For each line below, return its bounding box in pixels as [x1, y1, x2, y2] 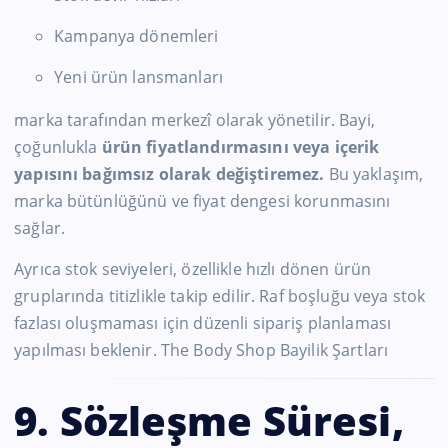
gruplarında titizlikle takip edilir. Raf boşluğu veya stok [14, 284, 426, 307]
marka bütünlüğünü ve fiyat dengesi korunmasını [14, 189, 391, 212]
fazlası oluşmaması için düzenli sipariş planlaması [14, 311, 392, 334]
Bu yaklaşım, [324, 162, 424, 185]
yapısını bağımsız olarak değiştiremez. [14, 162, 325, 185]
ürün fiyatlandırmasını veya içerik [101, 135, 380, 158]
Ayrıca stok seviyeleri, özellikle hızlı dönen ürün [14, 257, 372, 280]
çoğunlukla [14, 135, 102, 158]
